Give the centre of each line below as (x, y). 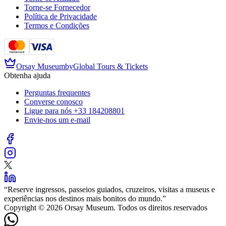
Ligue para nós (48, 111)
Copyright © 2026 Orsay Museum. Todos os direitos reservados (106, 208)
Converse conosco (53, 102)
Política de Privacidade (61, 17)
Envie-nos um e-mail (57, 120)
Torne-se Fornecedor (57, 8)
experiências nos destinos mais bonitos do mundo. (83, 199)
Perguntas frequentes (57, 93)
